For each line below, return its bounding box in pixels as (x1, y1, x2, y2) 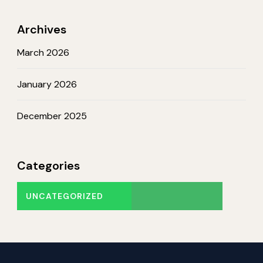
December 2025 (17, 110, 87, 122)
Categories (17, 158, 80, 173)
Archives (17, 22, 66, 37)
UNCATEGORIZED (26, 191, 103, 201)
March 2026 (17, 46, 69, 59)
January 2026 (17, 78, 77, 90)
